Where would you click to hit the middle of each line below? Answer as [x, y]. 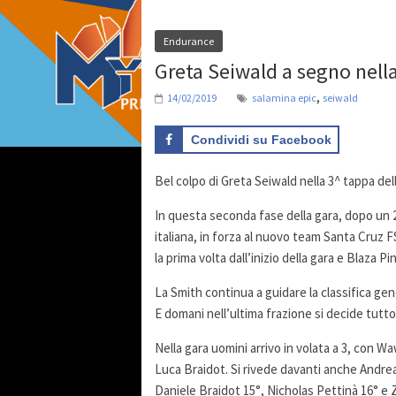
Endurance [189, 41]
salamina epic [284, 98]
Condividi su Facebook [261, 140]
